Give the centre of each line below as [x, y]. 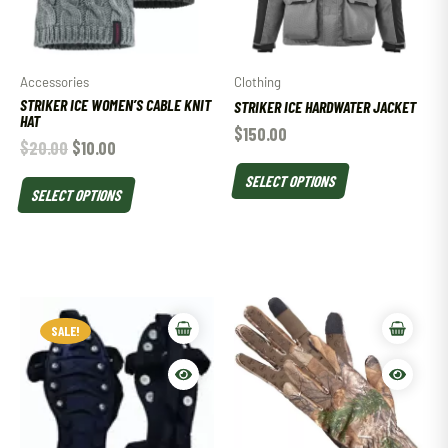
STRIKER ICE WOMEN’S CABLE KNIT [115, 105]
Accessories [54, 81]
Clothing [257, 81]
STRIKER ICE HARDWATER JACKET [325, 107]
